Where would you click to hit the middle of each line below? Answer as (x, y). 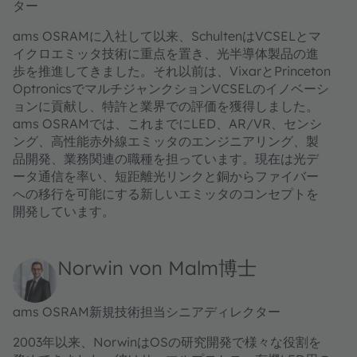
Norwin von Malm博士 (157, 268)
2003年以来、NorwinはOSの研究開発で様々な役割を (167, 342)
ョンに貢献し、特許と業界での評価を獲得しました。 (165, 106)
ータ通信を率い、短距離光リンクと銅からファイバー (165, 176)
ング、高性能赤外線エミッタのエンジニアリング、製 (165, 141)
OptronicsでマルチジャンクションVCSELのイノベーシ (171, 88)
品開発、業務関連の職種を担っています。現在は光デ (165, 159)
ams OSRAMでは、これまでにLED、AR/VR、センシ (167, 124)
